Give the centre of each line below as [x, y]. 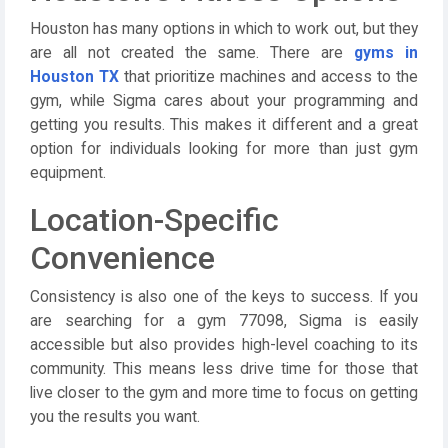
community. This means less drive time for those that [224, 368]
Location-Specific [154, 219]
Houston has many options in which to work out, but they [224, 28]
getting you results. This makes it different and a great [224, 124]
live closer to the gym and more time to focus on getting [224, 392]
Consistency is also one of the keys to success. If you [224, 296]
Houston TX [74, 76]
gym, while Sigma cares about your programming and [224, 100]
